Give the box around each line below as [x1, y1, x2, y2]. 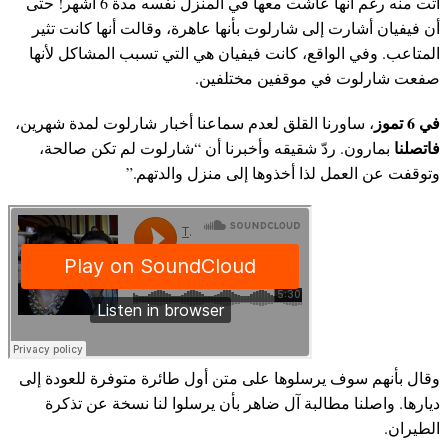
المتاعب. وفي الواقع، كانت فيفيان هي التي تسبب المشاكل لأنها [29, 42, 440, 64]
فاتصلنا [394, 136, 440, 160]
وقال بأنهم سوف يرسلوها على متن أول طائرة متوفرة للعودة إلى [19, 367, 440, 389]
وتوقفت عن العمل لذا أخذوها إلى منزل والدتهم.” [126, 162, 440, 184]
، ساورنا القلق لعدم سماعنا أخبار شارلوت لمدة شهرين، [15, 112, 374, 134]
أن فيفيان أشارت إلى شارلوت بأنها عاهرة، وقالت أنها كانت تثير [32, 17, 440, 39]
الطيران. [384, 417, 440, 439]
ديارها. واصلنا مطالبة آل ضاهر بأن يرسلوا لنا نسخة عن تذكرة [45, 392, 440, 414]
